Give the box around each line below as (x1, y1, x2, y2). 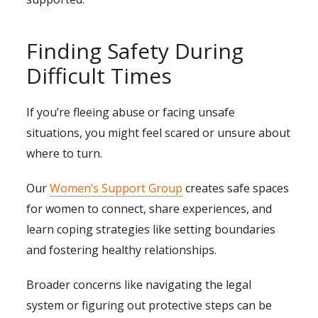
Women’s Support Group (50, 180, 183, 197)
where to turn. (26, 146, 103, 162)
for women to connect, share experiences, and (26, 201, 273, 217)
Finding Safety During (26, 36, 244, 66)
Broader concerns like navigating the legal (26, 277, 252, 293)
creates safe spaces (182, 180, 290, 197)
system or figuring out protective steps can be (26, 297, 273, 314)
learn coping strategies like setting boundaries (26, 221, 276, 238)
